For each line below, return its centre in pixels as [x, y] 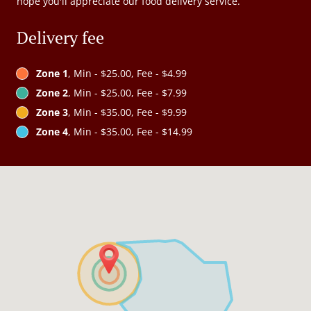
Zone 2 [52, 93]
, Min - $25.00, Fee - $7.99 [127, 93]
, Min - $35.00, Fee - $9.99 [127, 112]
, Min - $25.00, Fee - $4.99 [127, 74]
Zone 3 [52, 112]
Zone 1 [52, 74]
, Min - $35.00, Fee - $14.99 [130, 132]
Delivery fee [60, 38]
